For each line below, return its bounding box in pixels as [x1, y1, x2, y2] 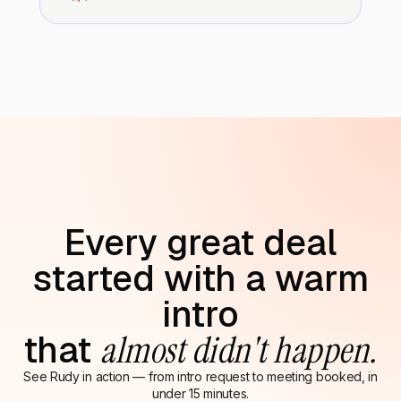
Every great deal [64, 218, 337, 266]
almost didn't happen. [100, 326, 378, 373]
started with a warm [32, 254, 369, 302]
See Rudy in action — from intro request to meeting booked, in [23, 368, 378, 384]
